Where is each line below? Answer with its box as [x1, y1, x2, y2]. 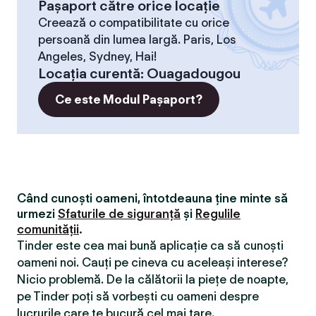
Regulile [195, 207, 241, 221]
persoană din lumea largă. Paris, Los [38, 32, 236, 47]
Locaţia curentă [38, 65, 140, 82]
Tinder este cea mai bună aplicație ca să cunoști [17, 238, 284, 253]
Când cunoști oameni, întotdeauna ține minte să [17, 191, 288, 205]
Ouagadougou [147, 65, 241, 82]
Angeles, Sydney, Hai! [38, 49, 157, 63]
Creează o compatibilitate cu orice [38, 16, 229, 30]
